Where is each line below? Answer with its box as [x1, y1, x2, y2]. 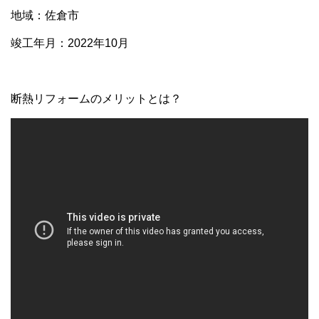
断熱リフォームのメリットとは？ [11, 93, 182, 105]
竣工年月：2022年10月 [11, 37, 129, 50]
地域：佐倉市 [11, 9, 79, 22]
